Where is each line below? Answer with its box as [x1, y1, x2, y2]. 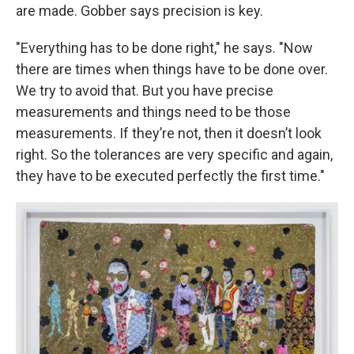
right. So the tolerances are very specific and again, [16, 146, 333, 164]
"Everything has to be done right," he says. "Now [16, 40, 313, 57]
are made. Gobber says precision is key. [16, 2, 263, 20]
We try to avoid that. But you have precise [16, 82, 273, 100]
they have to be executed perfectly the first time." [16, 168, 325, 185]
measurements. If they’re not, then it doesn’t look [16, 125, 322, 142]
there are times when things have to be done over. [16, 61, 328, 78]
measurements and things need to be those [16, 104, 291, 121]
